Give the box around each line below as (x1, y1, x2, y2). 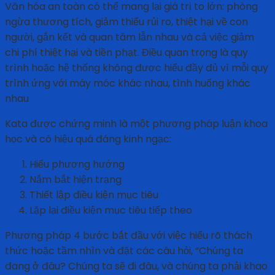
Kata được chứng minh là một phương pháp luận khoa (5, 117, 268, 131)
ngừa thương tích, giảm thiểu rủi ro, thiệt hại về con (5, 15, 248, 29)
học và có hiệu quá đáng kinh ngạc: (5, 132, 171, 147)
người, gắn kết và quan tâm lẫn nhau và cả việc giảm (5, 30, 254, 45)
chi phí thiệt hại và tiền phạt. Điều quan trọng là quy (5, 45, 248, 60)
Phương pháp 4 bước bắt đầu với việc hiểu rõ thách (5, 228, 252, 243)
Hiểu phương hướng (29, 157, 125, 172)
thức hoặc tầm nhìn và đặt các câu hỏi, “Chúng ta (5, 244, 243, 258)
